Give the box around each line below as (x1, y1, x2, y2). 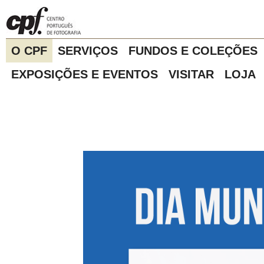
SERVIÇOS (58, 44, 118, 57)
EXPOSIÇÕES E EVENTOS (11, 68, 158, 81)
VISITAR (169, 68, 214, 81)
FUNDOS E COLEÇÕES (128, 44, 258, 57)
